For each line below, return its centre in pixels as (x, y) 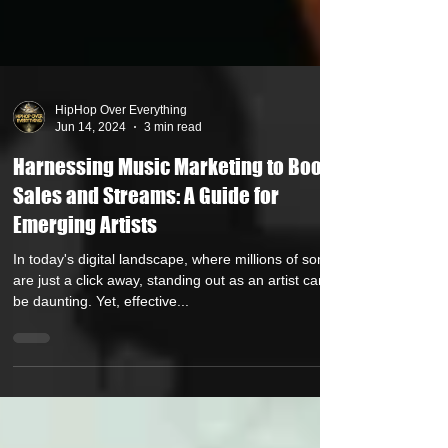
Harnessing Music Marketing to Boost (175, 202)
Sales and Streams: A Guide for (146, 231)
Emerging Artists (85, 260)
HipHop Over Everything (121, 146)
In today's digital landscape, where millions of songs (176, 295)
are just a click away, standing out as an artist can (169, 316)
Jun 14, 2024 (90, 162)
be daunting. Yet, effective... (101, 337)
